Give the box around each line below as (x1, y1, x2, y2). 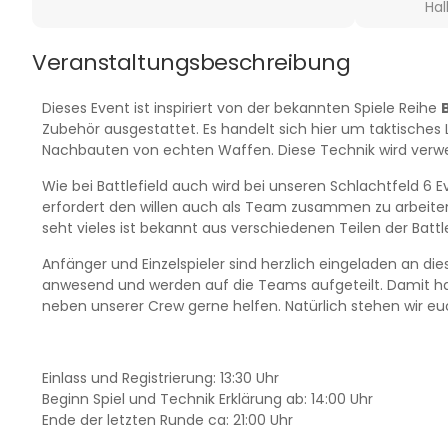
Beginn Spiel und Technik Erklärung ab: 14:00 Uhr (42, 388, 373, 409)
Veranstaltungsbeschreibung (32, 46, 351, 78)
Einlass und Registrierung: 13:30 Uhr (42, 367, 279, 388)
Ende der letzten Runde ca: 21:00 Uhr (42, 409, 293, 430)
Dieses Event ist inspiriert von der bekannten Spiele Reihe (42, 97, 441, 118)
